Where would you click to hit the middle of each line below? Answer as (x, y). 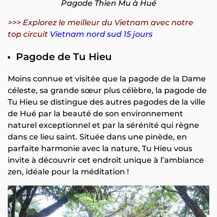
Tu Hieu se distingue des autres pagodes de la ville (107, 102)
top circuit (28, 34)
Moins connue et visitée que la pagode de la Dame (107, 79)
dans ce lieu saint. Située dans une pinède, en (97, 137)
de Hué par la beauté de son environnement (95, 114)
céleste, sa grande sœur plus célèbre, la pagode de (107, 91)
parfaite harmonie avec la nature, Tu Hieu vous (100, 149)
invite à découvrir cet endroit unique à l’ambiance (106, 160)
